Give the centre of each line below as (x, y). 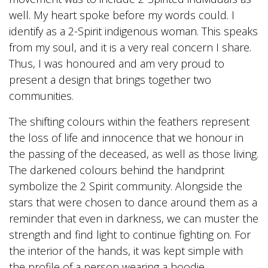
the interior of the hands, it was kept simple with (126, 250)
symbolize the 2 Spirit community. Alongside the (126, 186)
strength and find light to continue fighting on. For (130, 234)
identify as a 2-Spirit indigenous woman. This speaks (133, 31)
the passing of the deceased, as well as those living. (134, 153)
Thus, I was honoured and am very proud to (117, 63)
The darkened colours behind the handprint (117, 170)
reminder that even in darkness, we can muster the (134, 218)
